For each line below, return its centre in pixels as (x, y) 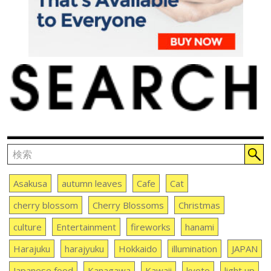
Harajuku (31, 249)
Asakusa (30, 184)
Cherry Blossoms (128, 205)
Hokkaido (138, 249)
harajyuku (84, 249)
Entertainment (86, 227)
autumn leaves (92, 184)
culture (27, 227)
